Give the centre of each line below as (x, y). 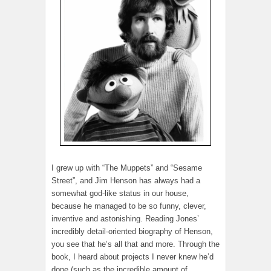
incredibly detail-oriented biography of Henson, (132, 231)
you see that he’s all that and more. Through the (135, 244)
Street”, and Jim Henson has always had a (126, 180)
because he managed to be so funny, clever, (129, 206)
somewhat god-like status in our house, (120, 193)
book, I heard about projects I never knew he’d (132, 256)
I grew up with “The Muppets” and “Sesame (127, 168)
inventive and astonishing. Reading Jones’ (125, 218)
